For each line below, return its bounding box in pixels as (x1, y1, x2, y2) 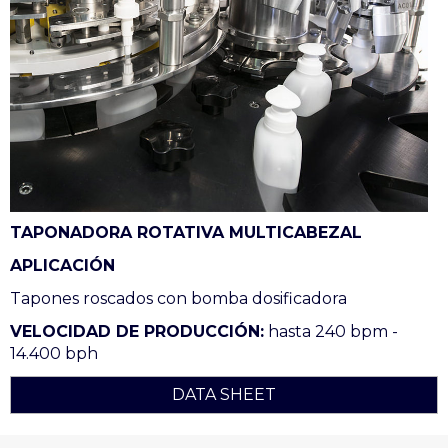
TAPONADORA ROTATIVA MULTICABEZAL (10, 223, 362, 243)
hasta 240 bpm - (264, 322, 398, 342)
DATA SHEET (172, 385, 276, 405)
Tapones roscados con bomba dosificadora (10, 289, 347, 309)
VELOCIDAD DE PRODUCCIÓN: (10, 322, 264, 342)
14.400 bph (10, 344, 98, 364)
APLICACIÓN (10, 256, 115, 276)
